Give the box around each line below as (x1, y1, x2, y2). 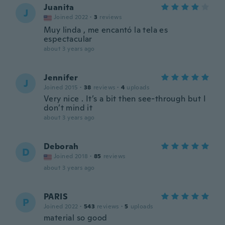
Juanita (44, 2, 74, 13)
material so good (44, 212, 107, 223)
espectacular (44, 34, 92, 44)
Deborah (44, 141, 79, 152)
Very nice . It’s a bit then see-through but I (44, 93, 206, 104)
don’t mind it (44, 102, 93, 113)
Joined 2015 (44, 83, 78, 91)
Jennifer (44, 72, 78, 83)
